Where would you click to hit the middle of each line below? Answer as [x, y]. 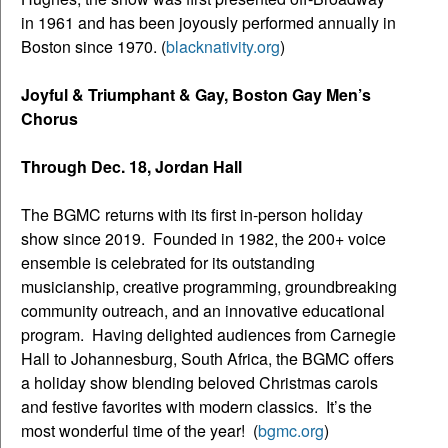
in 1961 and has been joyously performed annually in [208, 22]
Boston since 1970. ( [93, 46]
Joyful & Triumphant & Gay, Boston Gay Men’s [196, 94]
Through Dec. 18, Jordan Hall [131, 166]
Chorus [49, 118]
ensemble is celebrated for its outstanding [168, 262]
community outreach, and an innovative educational [203, 310]
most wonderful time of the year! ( [139, 430]
